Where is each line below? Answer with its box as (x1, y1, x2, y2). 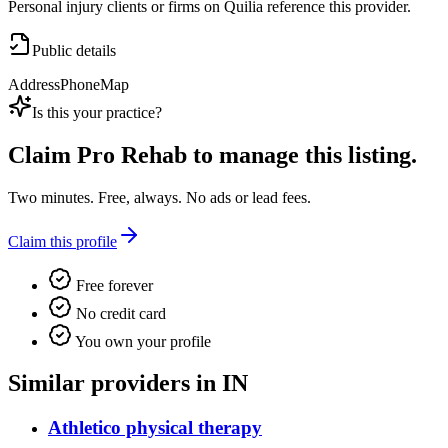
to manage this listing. (187, 141, 417, 168)
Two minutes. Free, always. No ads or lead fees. (8, 188, 311, 206)
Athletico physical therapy (48, 417, 262, 439)
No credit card (72, 304, 166, 322)
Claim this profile (8, 232, 117, 250)
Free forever (72, 276, 153, 294)
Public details (32, 41, 116, 59)
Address (8, 75, 60, 93)
